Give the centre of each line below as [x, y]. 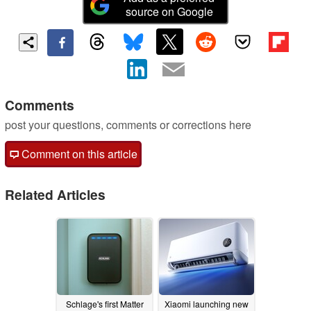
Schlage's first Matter [104, 303]
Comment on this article [78, 154]
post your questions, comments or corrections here [128, 125]
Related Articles [55, 195]
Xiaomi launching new [207, 303]
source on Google [169, 11]
